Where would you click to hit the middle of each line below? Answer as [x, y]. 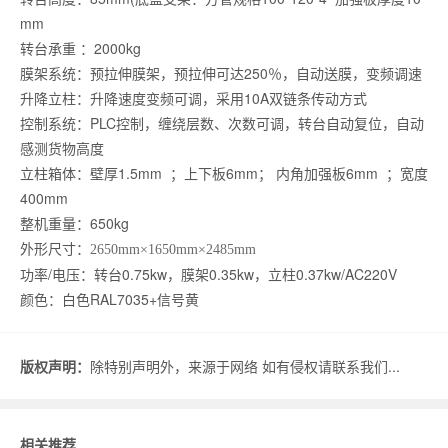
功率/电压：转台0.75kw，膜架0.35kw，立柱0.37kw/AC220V [208, 273]
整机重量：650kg [74, 222]
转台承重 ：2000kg [80, 47]
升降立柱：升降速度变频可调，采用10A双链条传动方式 [193, 97]
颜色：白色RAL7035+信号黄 [109, 298]
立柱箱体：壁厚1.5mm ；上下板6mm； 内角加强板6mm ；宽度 [224, 172]
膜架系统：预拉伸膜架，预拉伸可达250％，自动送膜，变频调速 [221, 72]
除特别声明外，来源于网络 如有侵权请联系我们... [245, 365]
